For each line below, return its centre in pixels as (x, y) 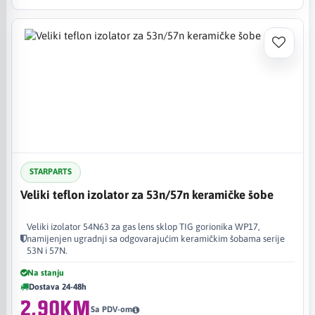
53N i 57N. (47, 250)
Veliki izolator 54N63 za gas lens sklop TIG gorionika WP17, (143, 226)
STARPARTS (51, 172)
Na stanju (46, 272)
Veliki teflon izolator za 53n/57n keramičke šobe (147, 194)
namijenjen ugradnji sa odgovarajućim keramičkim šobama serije (156, 238)
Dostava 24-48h (58, 287)
